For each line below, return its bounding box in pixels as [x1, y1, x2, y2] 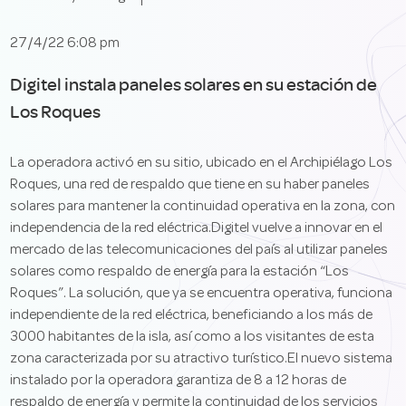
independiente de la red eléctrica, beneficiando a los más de [10, 309, 373, 322]
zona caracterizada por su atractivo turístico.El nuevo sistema [10, 353, 393, 365]
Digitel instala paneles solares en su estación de [10, 72, 378, 95]
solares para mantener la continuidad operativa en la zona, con [10, 200, 396, 213]
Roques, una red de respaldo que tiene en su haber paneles [10, 179, 371, 191]
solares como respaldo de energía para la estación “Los [10, 266, 350, 278]
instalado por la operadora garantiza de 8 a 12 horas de [10, 374, 347, 387]
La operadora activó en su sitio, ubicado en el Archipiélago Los [10, 157, 393, 169]
